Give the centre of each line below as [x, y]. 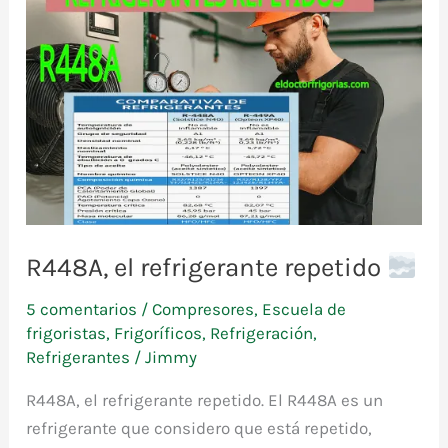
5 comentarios [82, 308]
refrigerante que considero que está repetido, [199, 427]
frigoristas [66, 332]
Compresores [203, 308]
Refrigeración [262, 332]
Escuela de [304, 308]
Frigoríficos [158, 332]
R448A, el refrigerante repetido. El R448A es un [205, 399]
